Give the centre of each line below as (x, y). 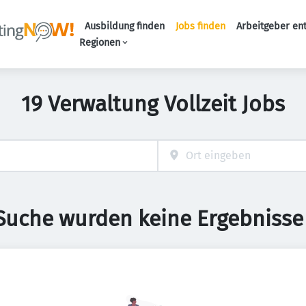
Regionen (99, 43)
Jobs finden (200, 26)
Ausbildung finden (124, 26)
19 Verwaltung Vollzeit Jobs (153, 104)
